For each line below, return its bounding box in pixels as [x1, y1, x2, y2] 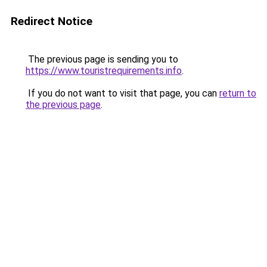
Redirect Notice [11, 14, 92, 28]
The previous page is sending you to [26, 54, 178, 65]
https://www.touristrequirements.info [26, 65, 182, 76]
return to [219, 88, 256, 99]
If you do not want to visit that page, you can [26, 88, 219, 99]
